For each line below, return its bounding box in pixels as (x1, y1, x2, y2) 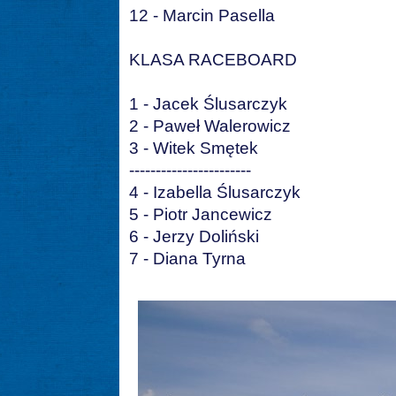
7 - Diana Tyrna (129, 249, 246, 269)
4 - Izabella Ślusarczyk (129, 183, 301, 202)
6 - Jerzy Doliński (129, 227, 259, 247)
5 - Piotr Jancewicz (129, 205, 272, 225)
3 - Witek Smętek (129, 139, 258, 158)
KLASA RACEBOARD (129, 50, 297, 70)
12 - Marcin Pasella (129, 6, 275, 26)
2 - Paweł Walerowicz (129, 117, 291, 136)
